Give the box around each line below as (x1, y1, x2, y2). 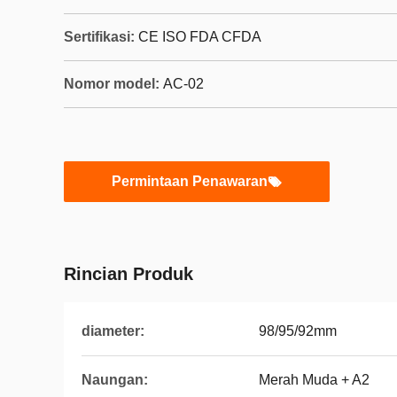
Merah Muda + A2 (259, 372, 370, 387)
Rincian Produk (64, 264, 193, 284)
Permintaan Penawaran (112, 174, 268, 189)
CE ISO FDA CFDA (138, 29, 261, 44)
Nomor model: (64, 76, 160, 91)
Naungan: (82, 372, 148, 387)
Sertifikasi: (64, 29, 135, 44)
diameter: (82, 323, 144, 339)
